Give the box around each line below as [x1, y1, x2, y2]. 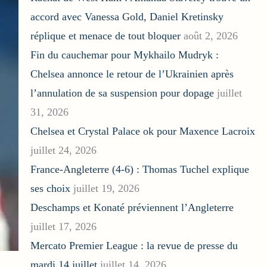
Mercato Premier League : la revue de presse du [30, 240, 238, 252]
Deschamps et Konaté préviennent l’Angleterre [30, 201, 234, 214]
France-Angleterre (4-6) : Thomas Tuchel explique [30, 163, 249, 176]
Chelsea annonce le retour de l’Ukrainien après [30, 68, 234, 80]
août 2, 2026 [183, 30, 238, 42]
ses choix [30, 182, 70, 195]
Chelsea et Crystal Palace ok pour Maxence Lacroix [30, 125, 255, 138]
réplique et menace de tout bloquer [30, 30, 181, 42]
